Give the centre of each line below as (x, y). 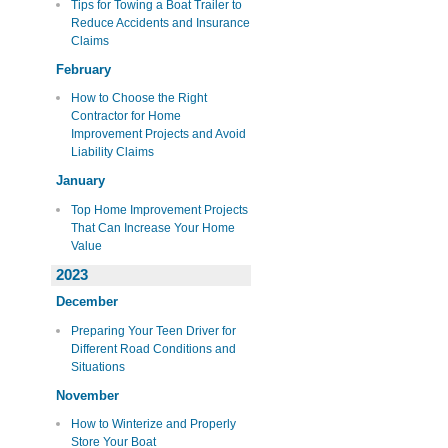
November (87, 395)
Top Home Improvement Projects (159, 209)
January (80, 180)
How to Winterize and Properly (153, 424)
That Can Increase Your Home (152, 227)
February (83, 69)
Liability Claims (112, 152)
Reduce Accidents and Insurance (160, 22)
